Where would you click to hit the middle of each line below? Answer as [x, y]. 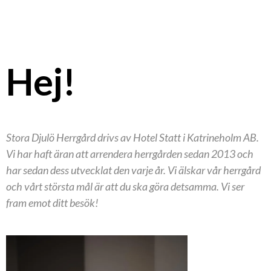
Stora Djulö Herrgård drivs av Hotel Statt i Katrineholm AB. [132, 138]
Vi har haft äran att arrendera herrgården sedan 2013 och [130, 154]
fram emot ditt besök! [52, 203]
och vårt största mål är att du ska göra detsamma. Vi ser [125, 187]
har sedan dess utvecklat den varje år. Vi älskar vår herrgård [133, 170]
